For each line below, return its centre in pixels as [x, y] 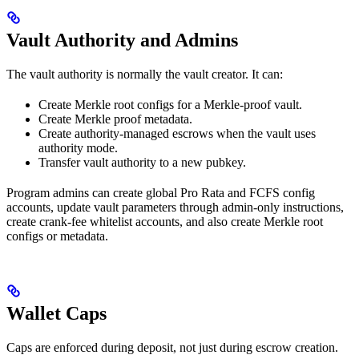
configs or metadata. [57, 236]
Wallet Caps [56, 313]
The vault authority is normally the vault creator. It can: [145, 74]
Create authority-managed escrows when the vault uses [177, 133]
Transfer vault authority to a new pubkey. [142, 162]
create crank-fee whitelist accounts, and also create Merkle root [165, 221]
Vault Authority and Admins [122, 40]
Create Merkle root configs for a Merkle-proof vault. [170, 104]
